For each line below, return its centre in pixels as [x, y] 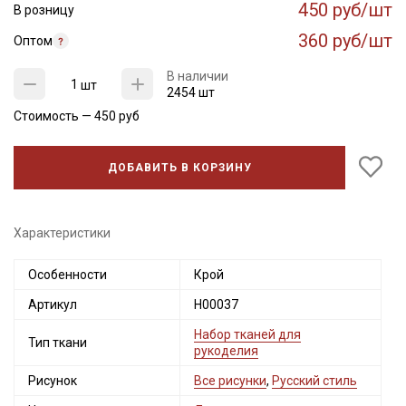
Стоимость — [54, 116]
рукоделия [226, 351]
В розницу [44, 10]
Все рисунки [230, 381]
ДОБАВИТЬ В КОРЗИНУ [179, 168]
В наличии [198, 76]
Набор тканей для [247, 334]
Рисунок [53, 381]
